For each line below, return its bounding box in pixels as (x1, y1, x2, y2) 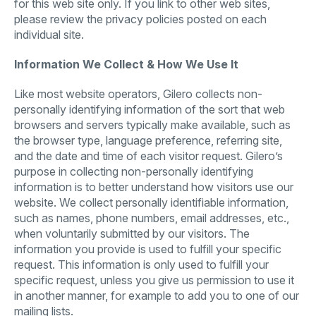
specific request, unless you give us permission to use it (14, 273, 294, 287)
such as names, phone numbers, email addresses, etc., (14, 211, 289, 225)
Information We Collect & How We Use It (14, 57, 238, 71)
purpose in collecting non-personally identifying (14, 164, 253, 178)
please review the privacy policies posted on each (14, 12, 267, 26)
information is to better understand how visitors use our (14, 180, 293, 194)
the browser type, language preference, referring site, (14, 133, 282, 147)
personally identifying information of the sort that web (14, 102, 285, 116)
